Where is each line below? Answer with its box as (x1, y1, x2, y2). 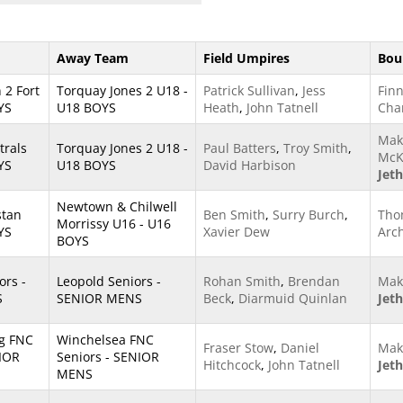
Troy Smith (283, 139, 348, 157)
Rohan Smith (203, 273, 281, 290)
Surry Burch (273, 206, 345, 223)
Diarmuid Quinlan (238, 290, 347, 307)
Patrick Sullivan (203, 82, 295, 99)
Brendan (288, 273, 340, 290)
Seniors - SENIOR (57, 348, 159, 365)
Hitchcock (203, 356, 261, 373)
